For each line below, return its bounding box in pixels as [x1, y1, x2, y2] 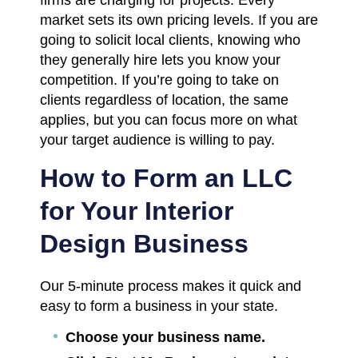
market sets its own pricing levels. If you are [40, 11, 318, 28]
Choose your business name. [66, 328, 265, 345]
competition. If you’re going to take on [40, 71, 279, 88]
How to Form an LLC [40, 163, 292, 193]
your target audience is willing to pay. [40, 131, 275, 148]
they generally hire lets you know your [40, 51, 280, 68]
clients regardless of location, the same [40, 91, 288, 108]
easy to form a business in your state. [40, 297, 278, 314]
